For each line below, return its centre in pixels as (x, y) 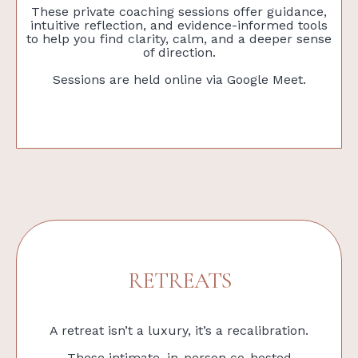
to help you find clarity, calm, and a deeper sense (179, 38)
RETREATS (179, 280)
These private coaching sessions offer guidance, (179, 11)
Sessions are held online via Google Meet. (179, 79)
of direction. (179, 52)
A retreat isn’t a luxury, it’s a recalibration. (179, 330)
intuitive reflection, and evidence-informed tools (179, 25)
